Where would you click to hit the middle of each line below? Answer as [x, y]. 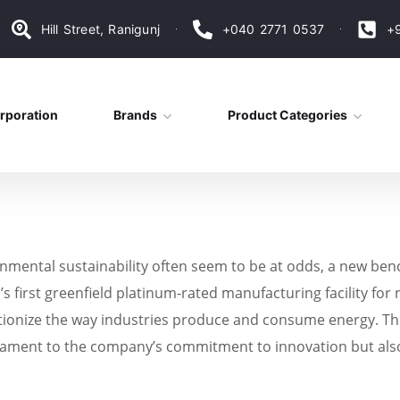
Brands [135, 115]
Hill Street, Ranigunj [100, 29]
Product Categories [287, 115]
